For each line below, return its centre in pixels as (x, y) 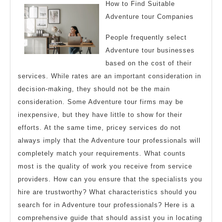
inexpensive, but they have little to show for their (100, 115)
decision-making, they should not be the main (94, 89)
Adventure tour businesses (150, 51)
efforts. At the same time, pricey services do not (99, 128)
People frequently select (146, 38)
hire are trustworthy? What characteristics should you (107, 192)
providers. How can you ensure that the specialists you (110, 179)
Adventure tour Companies (150, 17)
